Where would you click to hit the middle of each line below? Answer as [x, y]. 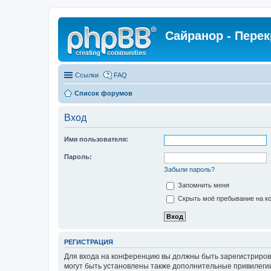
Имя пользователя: [96, 139]
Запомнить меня [203, 185]
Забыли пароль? [189, 169]
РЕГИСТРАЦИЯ [89, 242]
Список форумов [103, 93]
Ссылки [87, 75]
